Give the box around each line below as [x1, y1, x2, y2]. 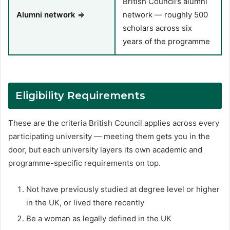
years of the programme [123, 36, 210, 47]
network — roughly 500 [123, 10, 208, 20]
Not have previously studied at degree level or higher [26, 184, 220, 194]
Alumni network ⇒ [16, 10, 85, 20]
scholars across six [123, 23, 192, 33]
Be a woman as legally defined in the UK [26, 213, 171, 223]
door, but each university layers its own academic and [8, 144, 202, 155]
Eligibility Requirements [15, 89, 145, 102]
